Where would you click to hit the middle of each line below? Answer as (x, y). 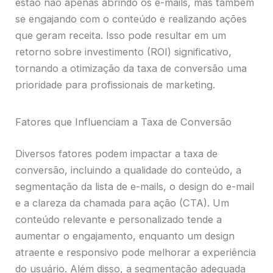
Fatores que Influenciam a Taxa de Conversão (124, 122)
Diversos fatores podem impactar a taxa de (117, 154)
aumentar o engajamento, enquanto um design (125, 236)
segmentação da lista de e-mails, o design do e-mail (135, 187)
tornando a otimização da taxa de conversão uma (131, 68)
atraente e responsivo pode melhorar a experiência (136, 253)
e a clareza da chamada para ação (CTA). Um (122, 203)
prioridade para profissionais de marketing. (115, 84)
